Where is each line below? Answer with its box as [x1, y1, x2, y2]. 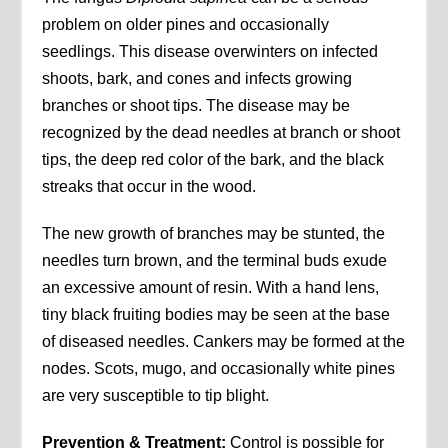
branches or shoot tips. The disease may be [42, 97, 351, 115]
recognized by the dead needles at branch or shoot [42, 124, 401, 142]
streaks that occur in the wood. [42, 178, 257, 196]
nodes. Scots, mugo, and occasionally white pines [42, 360, 396, 378]
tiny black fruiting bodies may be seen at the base [42, 306, 391, 324]
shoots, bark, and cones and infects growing [42, 70, 353, 88]
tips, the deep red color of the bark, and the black [42, 151, 385, 169]
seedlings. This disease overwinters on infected [42, 43, 379, 61]
